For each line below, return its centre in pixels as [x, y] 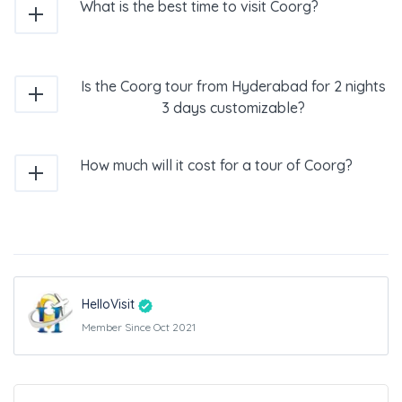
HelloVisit [108, 305]
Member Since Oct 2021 [139, 328]
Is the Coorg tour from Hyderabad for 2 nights [234, 86]
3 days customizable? [234, 107]
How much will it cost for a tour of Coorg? [216, 165]
